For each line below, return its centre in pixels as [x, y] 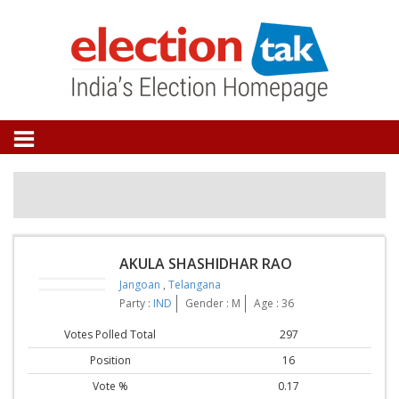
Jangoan [141, 285]
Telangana [195, 285]
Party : [136, 304]
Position [110, 360]
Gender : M [213, 304]
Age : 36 [274, 304]
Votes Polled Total [110, 334]
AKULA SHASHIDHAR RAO [206, 264]
